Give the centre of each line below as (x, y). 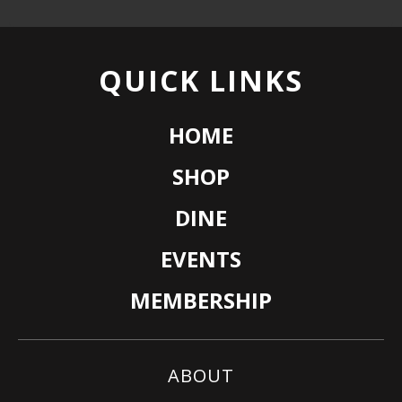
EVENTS (201, 259)
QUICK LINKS (201, 80)
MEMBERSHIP (201, 300)
